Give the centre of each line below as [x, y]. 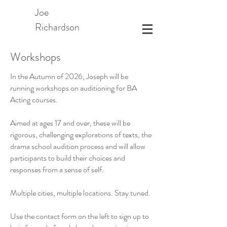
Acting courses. [34, 100]
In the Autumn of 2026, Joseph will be [69, 76]
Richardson [57, 27]
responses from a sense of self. [57, 169]
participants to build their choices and [68, 158]
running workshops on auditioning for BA [73, 88]
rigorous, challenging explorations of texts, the [81, 135]
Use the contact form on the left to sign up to [80, 216]
